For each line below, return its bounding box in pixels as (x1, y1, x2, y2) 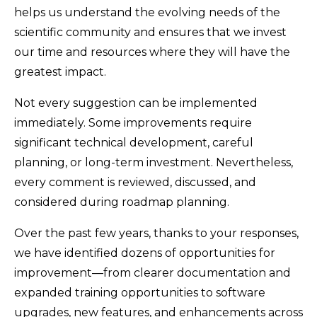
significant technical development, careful (14, 135, 253, 149)
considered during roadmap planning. (14, 195, 229, 209)
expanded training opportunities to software (14, 285, 265, 299)
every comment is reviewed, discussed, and (14, 175, 256, 189)
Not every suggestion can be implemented (14, 96, 258, 110)
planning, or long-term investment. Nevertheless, (14, 155, 293, 169)
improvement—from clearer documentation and (14, 265, 291, 279)
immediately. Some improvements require (14, 115, 252, 129)
